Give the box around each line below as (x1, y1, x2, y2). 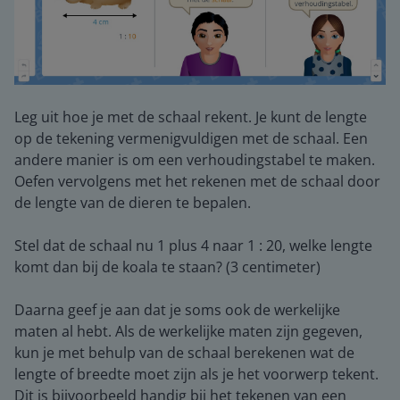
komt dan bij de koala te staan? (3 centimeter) (14, 257, 321, 277)
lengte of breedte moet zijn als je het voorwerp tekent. (14, 364, 379, 384)
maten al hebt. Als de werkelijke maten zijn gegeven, (14, 321, 362, 341)
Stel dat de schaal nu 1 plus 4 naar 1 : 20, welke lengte (14, 236, 372, 255)
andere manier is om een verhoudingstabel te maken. (14, 150, 375, 170)
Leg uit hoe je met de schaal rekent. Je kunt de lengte (14, 107, 367, 127)
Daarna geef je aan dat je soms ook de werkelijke (14, 300, 340, 320)
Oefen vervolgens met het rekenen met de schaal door (14, 171, 380, 191)
